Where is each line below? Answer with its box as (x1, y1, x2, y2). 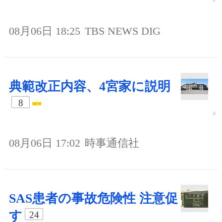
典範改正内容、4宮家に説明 (9, 79, 170, 94)
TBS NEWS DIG (85, 24, 161, 37)
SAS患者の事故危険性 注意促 (9, 191, 178, 206)
